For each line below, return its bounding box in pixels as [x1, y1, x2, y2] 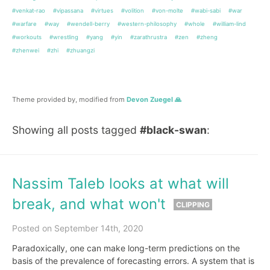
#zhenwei [12, 47, 39, 54]
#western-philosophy [118, 20, 177, 27]
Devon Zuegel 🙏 [127, 95, 181, 104]
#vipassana [53, 7, 83, 14]
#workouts [12, 34, 42, 40]
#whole [184, 20, 205, 27]
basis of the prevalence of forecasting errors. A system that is [12, 256, 254, 266]
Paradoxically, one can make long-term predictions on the [12, 243, 240, 254]
